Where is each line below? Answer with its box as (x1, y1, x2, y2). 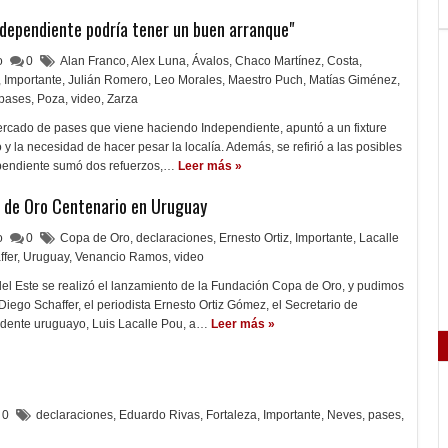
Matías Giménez (309, 73, 397, 87)
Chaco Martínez (235, 54, 321, 68)
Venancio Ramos (75, 250, 168, 264)
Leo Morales (154, 73, 222, 87)
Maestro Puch (228, 73, 303, 87)
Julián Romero (68, 73, 148, 87)
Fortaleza (206, 408, 257, 422)
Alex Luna (131, 54, 186, 68)
